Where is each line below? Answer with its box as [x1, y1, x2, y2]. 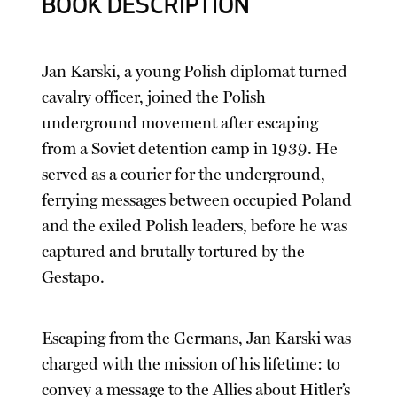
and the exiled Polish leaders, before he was [42, 215, 348, 236]
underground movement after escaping [42, 113, 319, 133]
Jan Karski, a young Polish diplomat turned [42, 61, 348, 82]
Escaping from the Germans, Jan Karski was [42, 328, 352, 348]
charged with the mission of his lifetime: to [42, 354, 341, 374]
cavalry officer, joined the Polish [42, 87, 267, 107]
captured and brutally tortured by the [42, 241, 306, 261]
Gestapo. [42, 267, 105, 287]
